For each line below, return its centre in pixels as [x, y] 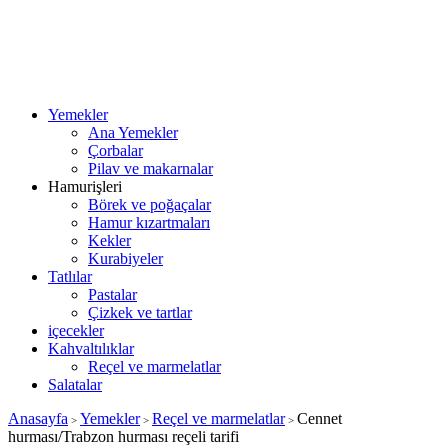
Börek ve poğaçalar [149, 204]
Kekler [109, 240]
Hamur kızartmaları [149, 222]
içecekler [76, 330]
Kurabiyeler [125, 258]
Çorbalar [115, 150]
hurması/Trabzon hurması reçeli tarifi [123, 436]
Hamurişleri [85, 186]
